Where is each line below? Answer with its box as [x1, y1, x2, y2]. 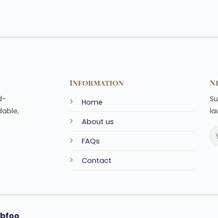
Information [70, 77, 124, 88]
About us [82, 116, 114, 127]
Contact [82, 155, 112, 165]
